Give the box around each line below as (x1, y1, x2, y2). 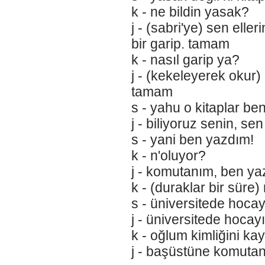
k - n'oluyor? (131, 148, 206, 163)
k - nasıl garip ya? (131, 52, 240, 67)
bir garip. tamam (131, 36, 230, 51)
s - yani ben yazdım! (131, 132, 254, 147)
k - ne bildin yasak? (131, 4, 249, 20)
